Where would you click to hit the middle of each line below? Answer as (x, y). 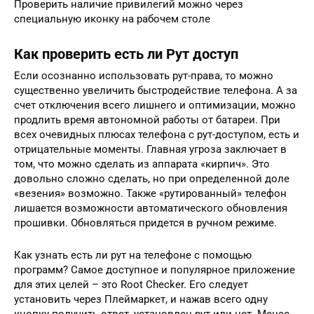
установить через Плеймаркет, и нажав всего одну (141, 299)
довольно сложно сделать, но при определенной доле (152, 178)
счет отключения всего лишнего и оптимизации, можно (155, 105)
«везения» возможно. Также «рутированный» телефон (150, 193)
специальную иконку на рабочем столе (112, 19)
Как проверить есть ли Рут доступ (126, 54)
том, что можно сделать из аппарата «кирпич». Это (142, 164)
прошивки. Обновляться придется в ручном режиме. (145, 223)
